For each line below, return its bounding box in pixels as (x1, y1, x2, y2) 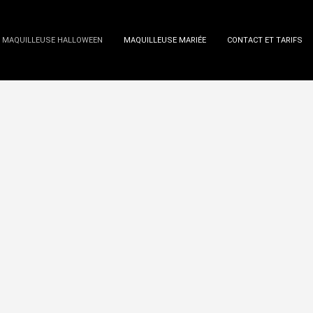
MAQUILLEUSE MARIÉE (124, 36, 206, 45)
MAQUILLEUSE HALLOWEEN (2, 36, 103, 45)
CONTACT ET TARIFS (227, 36, 303, 45)
